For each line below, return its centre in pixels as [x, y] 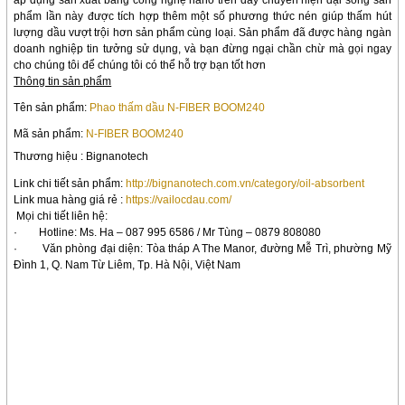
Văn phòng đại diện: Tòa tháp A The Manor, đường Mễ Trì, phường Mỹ [217, 248]
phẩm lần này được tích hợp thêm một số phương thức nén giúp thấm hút [202, 17]
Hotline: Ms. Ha [77, 232]
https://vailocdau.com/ [179, 199]
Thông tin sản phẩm [63, 82]
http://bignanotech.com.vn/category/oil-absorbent [245, 183]
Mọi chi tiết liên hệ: [62, 216]
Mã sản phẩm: [50, 133]
